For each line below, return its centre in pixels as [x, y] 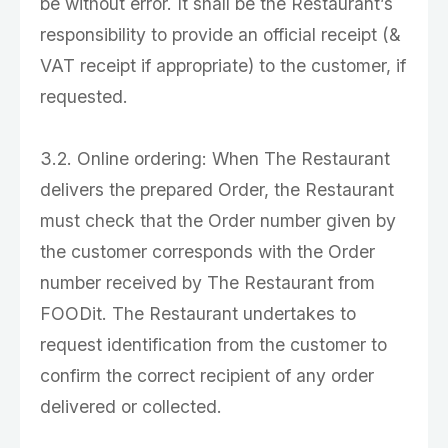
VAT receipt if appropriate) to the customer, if [223, 65]
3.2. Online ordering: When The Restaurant [215, 158]
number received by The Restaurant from [207, 282]
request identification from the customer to [213, 344]
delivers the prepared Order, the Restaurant [217, 189]
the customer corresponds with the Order [207, 251]
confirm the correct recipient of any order [207, 375]
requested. [84, 96]
